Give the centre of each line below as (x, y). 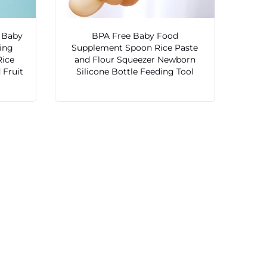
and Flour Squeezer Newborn (135, 60)
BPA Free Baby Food (135, 36)
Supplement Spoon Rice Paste (135, 48)
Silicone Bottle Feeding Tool (135, 72)
